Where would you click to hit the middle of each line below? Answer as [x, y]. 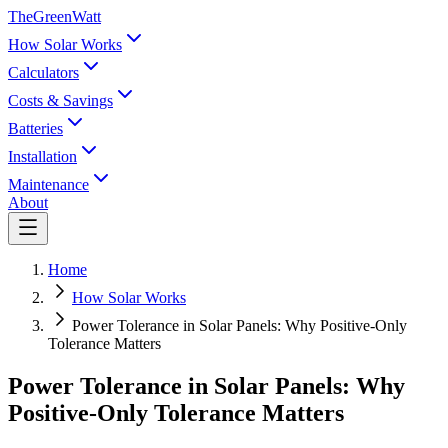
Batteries [35, 128]
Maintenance [48, 184]
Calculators [43, 72]
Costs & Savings [60, 100]
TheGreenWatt [54, 16]
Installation [42, 156]
